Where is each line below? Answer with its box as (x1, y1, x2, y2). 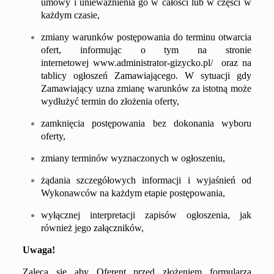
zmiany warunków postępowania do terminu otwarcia (41, 32, 251, 43)
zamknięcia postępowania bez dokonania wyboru (41, 118, 251, 129)
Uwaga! (23, 245, 56, 256)
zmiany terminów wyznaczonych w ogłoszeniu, (41, 153, 226, 164)
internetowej (41, 57, 94, 68)
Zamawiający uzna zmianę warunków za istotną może (41, 83, 251, 94)
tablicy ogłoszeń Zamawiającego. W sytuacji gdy (41, 70, 251, 81)
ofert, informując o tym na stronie (41, 45, 251, 56)
